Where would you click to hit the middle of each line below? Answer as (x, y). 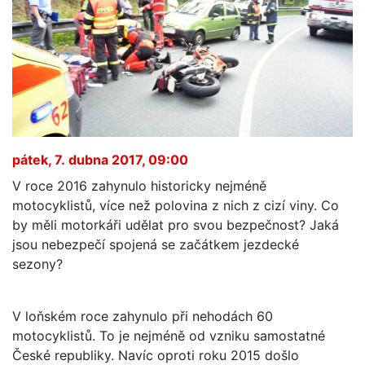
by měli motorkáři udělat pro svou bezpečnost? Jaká (176, 224)
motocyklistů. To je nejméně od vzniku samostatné (169, 335)
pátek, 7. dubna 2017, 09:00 (100, 159)
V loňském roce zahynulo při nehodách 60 (143, 316)
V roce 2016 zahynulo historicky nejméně (139, 185)
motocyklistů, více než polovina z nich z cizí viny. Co (176, 205)
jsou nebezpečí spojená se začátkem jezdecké (156, 244)
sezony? (37, 264)
